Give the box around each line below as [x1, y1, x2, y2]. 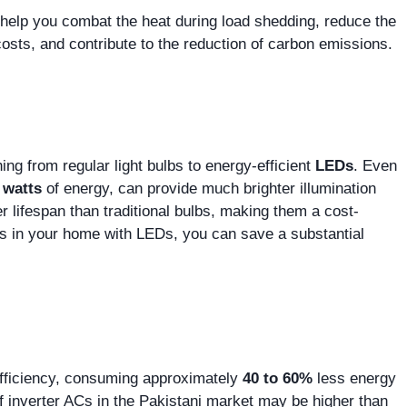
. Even [353, 157, 397, 175]
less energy [313, 370, 396, 388]
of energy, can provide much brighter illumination [42, 180, 376, 198]
